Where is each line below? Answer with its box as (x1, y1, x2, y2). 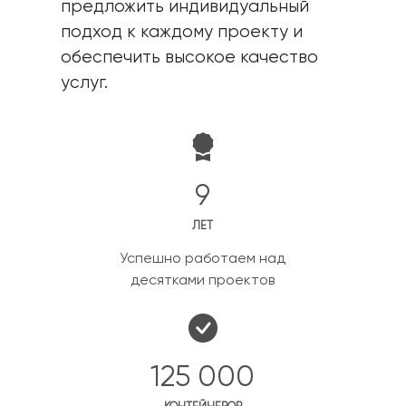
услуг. (61, 74, 109, 92)
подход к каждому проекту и (61, 24, 304, 41)
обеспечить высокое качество (61, 49, 319, 66)
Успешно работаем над (120, 252, 286, 266)
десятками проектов (130, 274, 275, 288)
